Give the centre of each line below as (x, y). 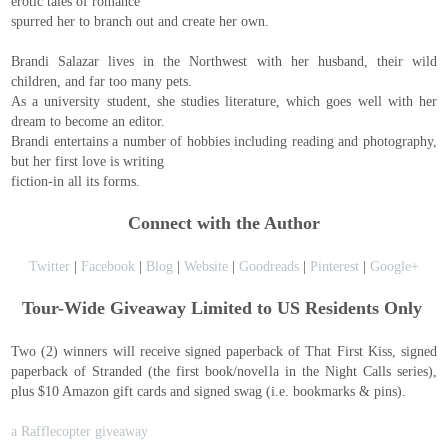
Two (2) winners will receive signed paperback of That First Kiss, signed (224, 351)
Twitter (49, 266)
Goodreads (269, 266)
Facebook (108, 266)
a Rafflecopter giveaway (80, 431)
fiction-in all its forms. (76, 181)
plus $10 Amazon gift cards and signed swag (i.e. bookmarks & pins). (209, 391)
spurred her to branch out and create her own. (140, 21)
